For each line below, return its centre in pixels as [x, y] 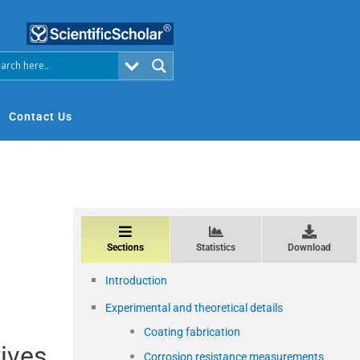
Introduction [136, 280]
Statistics [216, 247]
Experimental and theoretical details [194, 307]
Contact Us [41, 116]
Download [309, 247]
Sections [125, 247]
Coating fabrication [192, 331]
